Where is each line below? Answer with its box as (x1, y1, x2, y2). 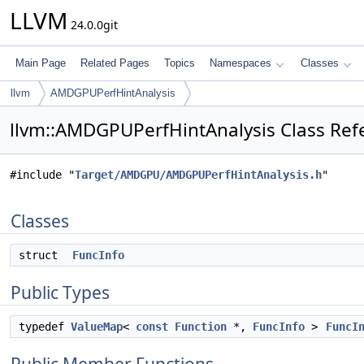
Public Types (11, 281, 110, 304)
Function (175, 320, 227, 333)
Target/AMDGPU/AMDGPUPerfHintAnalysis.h (75, 168, 322, 181)
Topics (164, 57, 195, 69)
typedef (19, 320, 71, 333)
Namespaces (210, 57, 271, 69)
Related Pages (80, 57, 149, 69)
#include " (10, 168, 75, 181)
